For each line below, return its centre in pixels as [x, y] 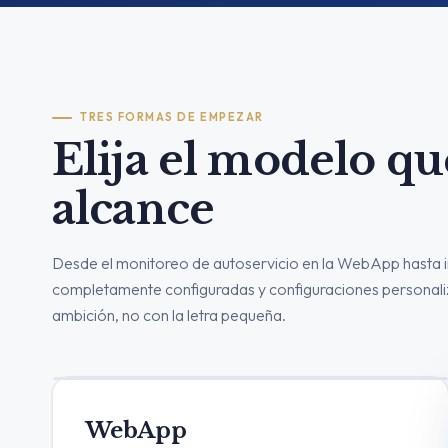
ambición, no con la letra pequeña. [169, 315]
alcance [133, 209]
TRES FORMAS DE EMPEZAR [172, 117]
